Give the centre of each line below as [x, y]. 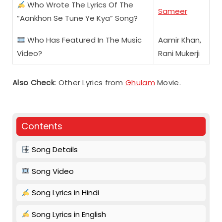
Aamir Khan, [180, 40]
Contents [42, 126]
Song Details [54, 150]
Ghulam [140, 82]
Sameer [173, 11]
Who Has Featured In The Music [84, 40]
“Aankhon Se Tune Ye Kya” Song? [77, 18]
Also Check [33, 82]
